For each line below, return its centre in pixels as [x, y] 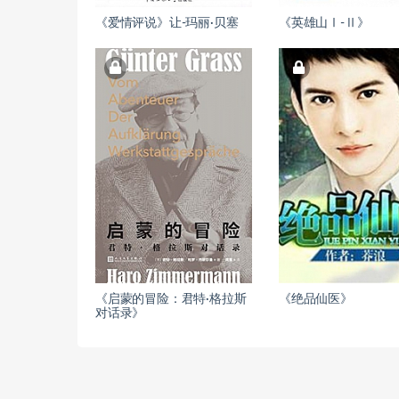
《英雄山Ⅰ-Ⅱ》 [324, 23]
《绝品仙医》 [316, 299]
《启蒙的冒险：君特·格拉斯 [171, 299]
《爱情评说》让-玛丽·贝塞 [167, 23]
